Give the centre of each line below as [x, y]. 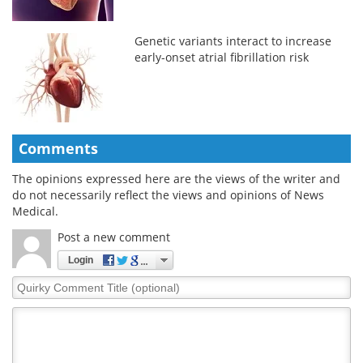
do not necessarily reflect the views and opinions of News [168, 194]
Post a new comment [114, 237]
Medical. [35, 211]
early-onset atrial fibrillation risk [222, 57]
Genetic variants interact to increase [233, 41]
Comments [58, 148]
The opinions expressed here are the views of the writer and [176, 178]
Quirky [30, 283]
